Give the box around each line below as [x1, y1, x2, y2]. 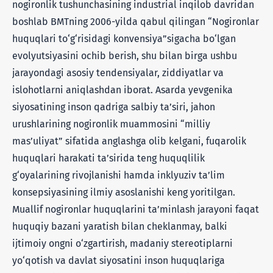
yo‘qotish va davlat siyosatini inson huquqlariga [12, 254, 225, 266]
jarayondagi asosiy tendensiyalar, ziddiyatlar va [12, 66, 224, 79]
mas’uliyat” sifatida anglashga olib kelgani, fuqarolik [12, 135, 246, 147]
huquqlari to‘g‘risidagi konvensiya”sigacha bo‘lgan [12, 32, 236, 44]
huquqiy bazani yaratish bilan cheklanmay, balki [12, 220, 227, 232]
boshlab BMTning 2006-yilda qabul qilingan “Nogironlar [12, 15, 259, 27]
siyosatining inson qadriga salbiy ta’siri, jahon [12, 101, 215, 113]
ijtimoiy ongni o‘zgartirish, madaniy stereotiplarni [12, 237, 233, 249]
